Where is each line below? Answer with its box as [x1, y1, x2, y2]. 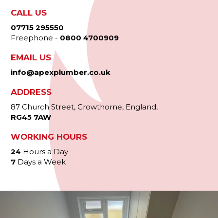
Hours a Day [21, 147, 69, 156]
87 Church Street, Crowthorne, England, [11, 102, 158, 111]
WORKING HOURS [11, 132, 88, 142]
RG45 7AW [11, 112, 52, 122]
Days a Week [16, 157, 66, 166]
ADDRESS [11, 87, 52, 97]
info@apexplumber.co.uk [11, 68, 111, 77]
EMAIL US [11, 53, 52, 62]
